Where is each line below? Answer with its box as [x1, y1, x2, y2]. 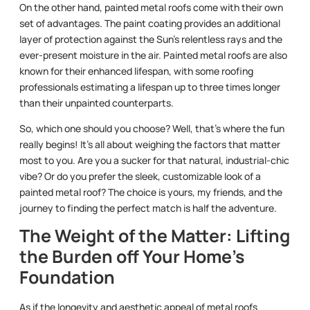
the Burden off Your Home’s [19, 244, 245, 269]
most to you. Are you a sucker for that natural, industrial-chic [19, 154, 289, 167]
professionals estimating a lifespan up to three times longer [19, 80, 280, 93]
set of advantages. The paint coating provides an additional [19, 16, 280, 30]
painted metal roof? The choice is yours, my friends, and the [19, 185, 282, 199]
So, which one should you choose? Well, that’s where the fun [19, 122, 284, 136]
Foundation [19, 265, 115, 290]
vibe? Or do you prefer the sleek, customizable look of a [19, 170, 261, 183]
